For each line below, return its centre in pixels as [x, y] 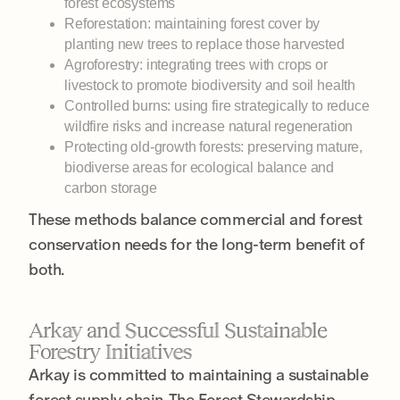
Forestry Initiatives [110, 351]
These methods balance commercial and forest [196, 219]
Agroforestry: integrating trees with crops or [196, 64]
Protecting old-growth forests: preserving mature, [214, 146]
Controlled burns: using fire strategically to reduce [217, 105]
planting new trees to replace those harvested [204, 44]
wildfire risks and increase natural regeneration [209, 126]
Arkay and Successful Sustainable [178, 329]
